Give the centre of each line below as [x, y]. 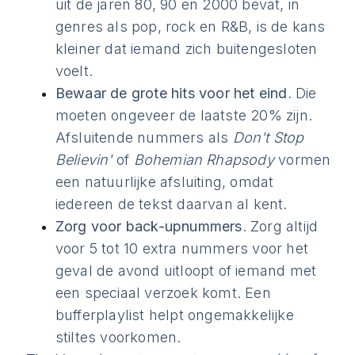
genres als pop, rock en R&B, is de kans [190, 27]
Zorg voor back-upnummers [149, 226]
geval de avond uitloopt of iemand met [186, 271]
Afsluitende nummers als [144, 137]
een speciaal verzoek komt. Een [163, 293]
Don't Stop [268, 137]
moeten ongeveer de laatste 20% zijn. [184, 115]
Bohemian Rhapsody [204, 160]
